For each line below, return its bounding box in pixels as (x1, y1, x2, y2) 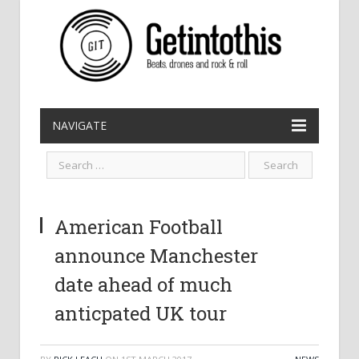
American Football (54, 214, 223, 240)
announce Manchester (54, 243, 258, 268)
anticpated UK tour (54, 301, 227, 326)
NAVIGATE (52, 118, 107, 133)
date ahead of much (54, 272, 232, 297)
